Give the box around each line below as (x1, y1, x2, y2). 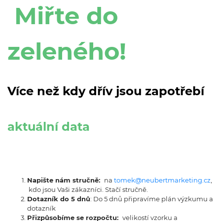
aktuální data (7, 119, 90, 134)
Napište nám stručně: (27, 176, 104, 184)
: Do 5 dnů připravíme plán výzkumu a (90, 195, 213, 203)
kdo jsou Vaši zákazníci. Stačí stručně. (27, 185, 148, 194)
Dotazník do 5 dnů (27, 195, 90, 203)
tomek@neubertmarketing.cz (114, 176, 211, 184)
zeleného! (7, 37, 126, 66)
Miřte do (7, 1, 118, 31)
